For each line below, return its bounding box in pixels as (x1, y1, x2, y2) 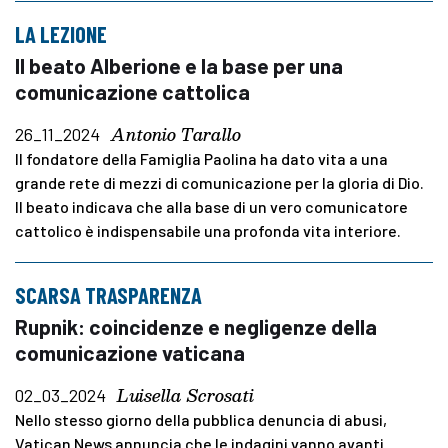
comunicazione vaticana (15, 339, 245, 365)
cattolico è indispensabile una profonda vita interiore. (15, 220, 401, 240)
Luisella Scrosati (117, 381, 254, 409)
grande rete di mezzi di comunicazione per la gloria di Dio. (15, 172, 424, 192)
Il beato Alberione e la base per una (15, 52, 343, 78)
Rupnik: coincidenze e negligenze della (15, 313, 377, 339)
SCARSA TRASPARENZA (15, 281, 202, 308)
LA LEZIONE (15, 20, 107, 47)
